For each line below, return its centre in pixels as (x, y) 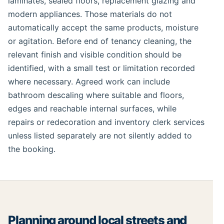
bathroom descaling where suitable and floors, (96, 95)
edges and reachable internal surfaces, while (92, 109)
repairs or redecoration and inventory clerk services (106, 122)
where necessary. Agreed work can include (89, 82)
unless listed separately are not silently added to (100, 136)
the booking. (32, 149)
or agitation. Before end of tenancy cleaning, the (100, 41)
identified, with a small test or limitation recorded (101, 68)
